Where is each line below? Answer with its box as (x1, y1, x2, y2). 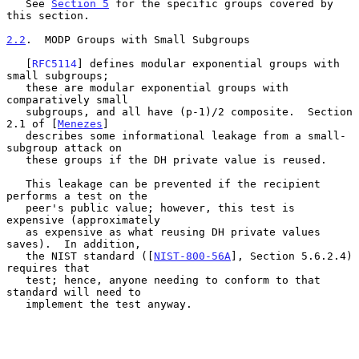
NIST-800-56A (154, 249, 231, 262)
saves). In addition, (6, 237, 141, 250)
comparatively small (6, 93, 128, 106)
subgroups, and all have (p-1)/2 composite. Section (6, 105, 26, 118)
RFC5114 (32, 57, 77, 70)
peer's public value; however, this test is (6, 201, 26, 214)
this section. (6, 9, 90, 22)
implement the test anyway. (6, 297, 26, 310)
